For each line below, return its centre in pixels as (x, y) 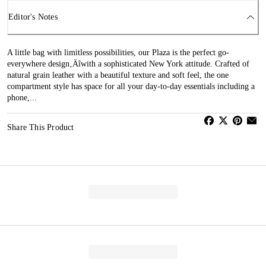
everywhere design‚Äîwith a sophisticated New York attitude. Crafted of (128, 64)
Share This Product (41, 127)
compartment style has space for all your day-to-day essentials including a (131, 86)
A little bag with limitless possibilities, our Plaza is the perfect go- (118, 52)
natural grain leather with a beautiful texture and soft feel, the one (118, 75)
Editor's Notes (33, 17)
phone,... (22, 97)
